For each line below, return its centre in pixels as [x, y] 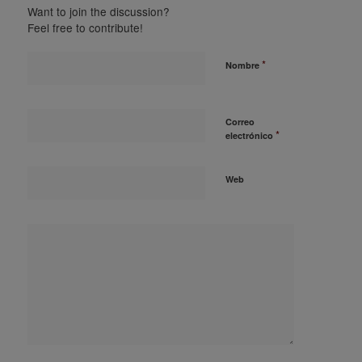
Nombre [243, 65]
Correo [240, 122]
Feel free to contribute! [85, 28]
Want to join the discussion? [98, 12]
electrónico [250, 136]
